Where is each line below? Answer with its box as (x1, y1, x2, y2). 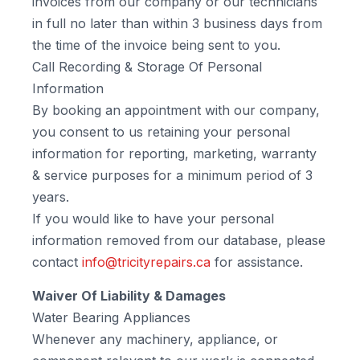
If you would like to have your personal (32, 211, 274, 227)
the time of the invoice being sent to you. (32, 37, 280, 53)
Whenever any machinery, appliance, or (32, 331, 278, 347)
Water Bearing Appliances (32, 309, 190, 325)
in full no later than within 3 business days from (32, 15, 322, 31)
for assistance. (211, 254, 303, 270)
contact (32, 254, 82, 270)
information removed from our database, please (32, 232, 325, 248)
